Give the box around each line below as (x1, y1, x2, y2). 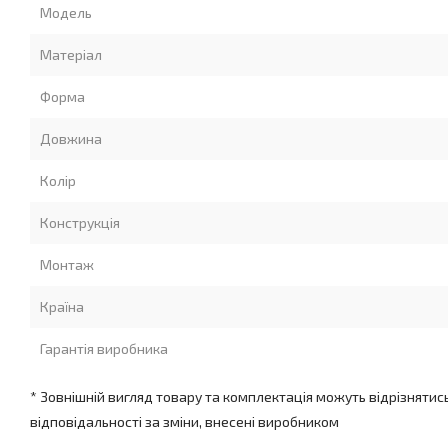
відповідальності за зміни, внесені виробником (30, 413, 339, 430)
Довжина (40, 130, 102, 147)
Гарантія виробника (40, 340, 168, 357)
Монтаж (40, 256, 94, 273)
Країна (40, 298, 84, 315)
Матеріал (40, 46, 102, 63)
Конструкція (40, 214, 120, 231)
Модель (40, 4, 92, 21)
